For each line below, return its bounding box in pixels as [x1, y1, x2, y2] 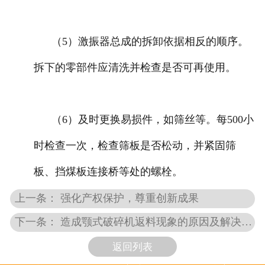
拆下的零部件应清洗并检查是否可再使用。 [33, 61, 236, 73]
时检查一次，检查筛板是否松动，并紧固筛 [33, 139, 236, 151]
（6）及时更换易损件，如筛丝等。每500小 [33, 113, 254, 125]
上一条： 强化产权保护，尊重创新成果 [15, 192, 199, 205]
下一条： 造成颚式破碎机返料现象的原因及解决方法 [241, 216, 253, 228]
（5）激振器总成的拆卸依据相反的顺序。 [33, 35, 248, 47]
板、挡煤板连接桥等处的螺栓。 [33, 165, 183, 177]
